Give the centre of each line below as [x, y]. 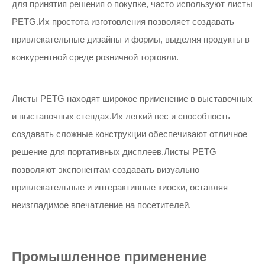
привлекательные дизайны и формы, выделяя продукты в [131, 39]
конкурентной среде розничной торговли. [95, 57]
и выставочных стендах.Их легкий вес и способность [121, 116]
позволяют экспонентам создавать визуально [106, 169]
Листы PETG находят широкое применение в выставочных [132, 98]
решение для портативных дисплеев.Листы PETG [114, 152]
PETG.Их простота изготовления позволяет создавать [123, 22]
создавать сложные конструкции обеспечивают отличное [130, 134]
